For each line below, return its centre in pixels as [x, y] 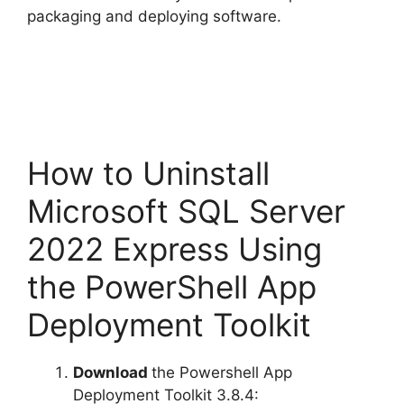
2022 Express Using [174, 249]
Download [112, 373]
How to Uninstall [148, 174]
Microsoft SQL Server [186, 211]
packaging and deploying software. [154, 16]
